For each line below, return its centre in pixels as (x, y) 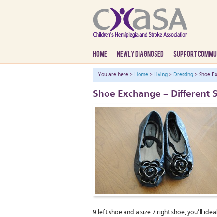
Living (161, 75)
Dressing (183, 75)
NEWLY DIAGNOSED (140, 54)
